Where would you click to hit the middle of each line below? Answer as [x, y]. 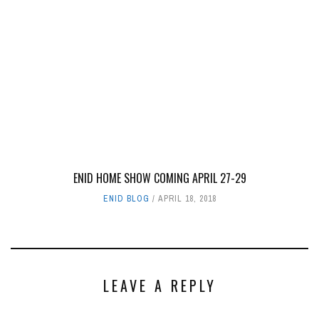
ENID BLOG [126, 199]
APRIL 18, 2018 [187, 199]
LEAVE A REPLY [159, 286]
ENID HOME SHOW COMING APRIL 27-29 [159, 178]
